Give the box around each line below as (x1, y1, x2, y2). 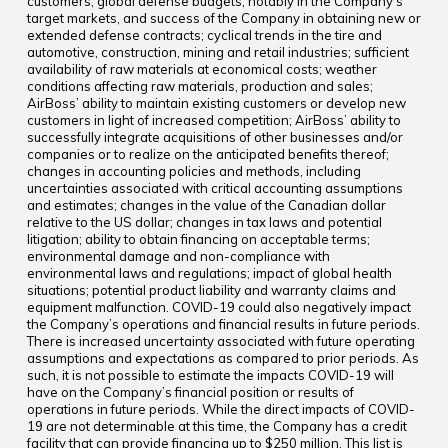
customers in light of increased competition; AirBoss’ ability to (26, 111, 401, 128)
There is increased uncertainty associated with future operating (26, 332, 415, 349)
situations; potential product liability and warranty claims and (26, 281, 396, 298)
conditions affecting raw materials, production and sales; (26, 77, 373, 94)
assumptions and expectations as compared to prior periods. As (26, 349, 419, 366)
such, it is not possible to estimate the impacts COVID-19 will (26, 366, 394, 383)
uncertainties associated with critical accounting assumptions (26, 179, 403, 196)
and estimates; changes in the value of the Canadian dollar (26, 196, 386, 213)
